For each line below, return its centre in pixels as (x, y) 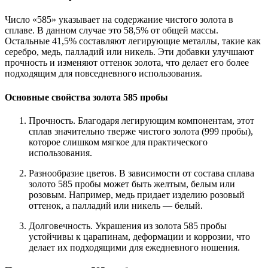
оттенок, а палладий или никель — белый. (116, 205)
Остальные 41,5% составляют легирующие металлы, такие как (133, 41)
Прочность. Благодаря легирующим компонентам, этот (141, 121)
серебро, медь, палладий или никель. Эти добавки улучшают (129, 52)
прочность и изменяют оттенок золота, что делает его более (127, 63)
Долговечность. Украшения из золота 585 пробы (128, 226)
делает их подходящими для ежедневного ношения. (134, 247)
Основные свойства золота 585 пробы (86, 97)
